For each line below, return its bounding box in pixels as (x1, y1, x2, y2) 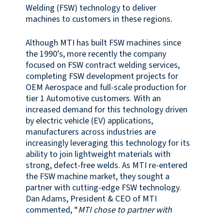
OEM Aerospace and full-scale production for (25, 81, 186, 93)
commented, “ (25, 203, 78, 216)
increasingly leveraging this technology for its (25, 137, 190, 149)
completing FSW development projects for (25, 70, 178, 82)
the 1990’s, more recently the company (25, 47, 166, 60)
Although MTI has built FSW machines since (25, 36, 181, 49)
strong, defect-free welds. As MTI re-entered (25, 159, 187, 171)
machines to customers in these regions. (25, 13, 172, 25)
